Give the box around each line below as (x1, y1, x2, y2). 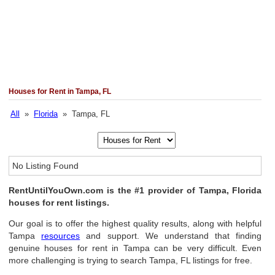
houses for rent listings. (9, 198, 110, 207)
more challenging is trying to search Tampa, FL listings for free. (9, 255, 253, 265)
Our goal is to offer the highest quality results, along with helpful (9, 219, 262, 228)
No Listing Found (12, 161, 79, 171)
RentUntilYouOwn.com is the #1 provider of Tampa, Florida (9, 185, 262, 195)
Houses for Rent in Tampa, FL (9, 87, 112, 96)
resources (41, 231, 80, 241)
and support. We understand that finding (80, 231, 262, 241)
